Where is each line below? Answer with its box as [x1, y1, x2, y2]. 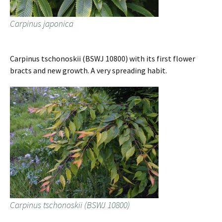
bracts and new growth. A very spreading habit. [10, 65, 167, 75]
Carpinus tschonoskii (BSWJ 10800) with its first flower [10, 54, 195, 63]
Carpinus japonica [10, 18, 73, 29]
